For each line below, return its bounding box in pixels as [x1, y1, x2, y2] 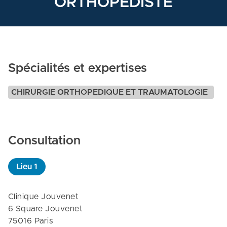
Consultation [8, 135, 81, 147]
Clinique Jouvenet [8, 193, 79, 201]
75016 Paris [8, 217, 53, 225]
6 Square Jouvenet [8, 205, 83, 213]
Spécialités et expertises [8, 62, 147, 74]
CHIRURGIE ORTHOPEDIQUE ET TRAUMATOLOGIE [11, 88, 208, 96]
